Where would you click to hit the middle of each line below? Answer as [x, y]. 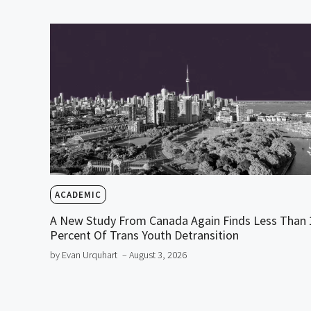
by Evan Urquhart [84, 254]
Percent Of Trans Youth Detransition [144, 235]
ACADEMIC [78, 194]
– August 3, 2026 [154, 254]
